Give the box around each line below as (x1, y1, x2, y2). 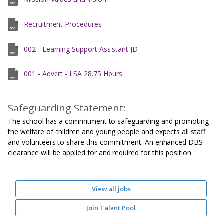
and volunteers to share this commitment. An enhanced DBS (8, 137, 203, 147)
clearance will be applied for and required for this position (8, 148, 191, 157)
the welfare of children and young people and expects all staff (8, 127, 205, 136)
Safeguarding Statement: (8, 101, 126, 114)
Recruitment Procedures (24, 19, 102, 29)
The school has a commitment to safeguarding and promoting (8, 116, 209, 126)
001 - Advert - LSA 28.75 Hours (24, 69, 122, 78)
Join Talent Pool (86, 203, 136, 212)
